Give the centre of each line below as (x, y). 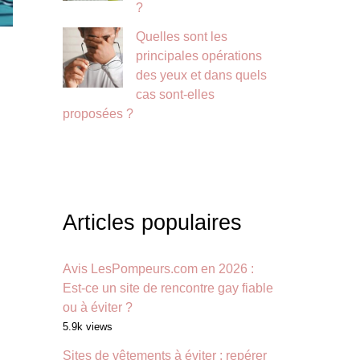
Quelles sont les (182, 37)
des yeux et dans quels (201, 76)
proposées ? (98, 114)
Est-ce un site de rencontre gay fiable (168, 288)
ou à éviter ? (98, 308)
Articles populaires (152, 223)
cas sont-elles (175, 95)
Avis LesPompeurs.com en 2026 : (158, 269)
